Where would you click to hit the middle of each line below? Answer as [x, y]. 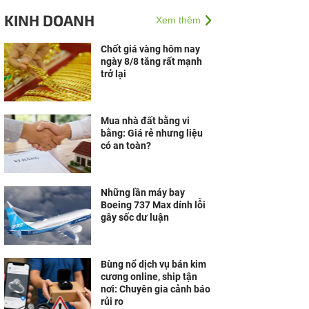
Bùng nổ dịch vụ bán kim [153, 264]
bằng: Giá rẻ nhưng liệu [152, 133]
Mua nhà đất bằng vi [145, 121]
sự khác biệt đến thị [144, 10]
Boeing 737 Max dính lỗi [153, 205]
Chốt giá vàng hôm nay [150, 49]
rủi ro [112, 301]
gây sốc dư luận [135, 217]
